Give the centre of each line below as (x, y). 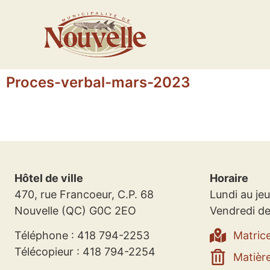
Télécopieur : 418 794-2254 (85, 252)
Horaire (229, 178)
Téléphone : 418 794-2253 (82, 236)
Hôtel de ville (49, 178)
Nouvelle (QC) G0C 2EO (75, 211)
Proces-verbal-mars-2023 (98, 82)
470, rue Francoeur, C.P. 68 (84, 194)
